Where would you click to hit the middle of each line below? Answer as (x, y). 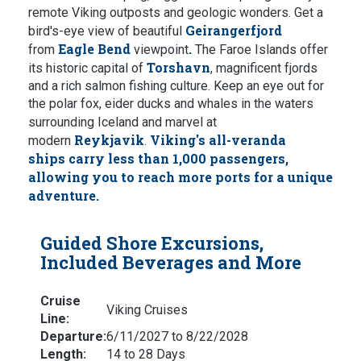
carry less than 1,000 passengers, (178, 158)
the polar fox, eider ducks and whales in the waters (171, 104)
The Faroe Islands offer (260, 50)
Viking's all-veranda (218, 140)
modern (51, 141)
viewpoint (161, 50)
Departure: (73, 336)
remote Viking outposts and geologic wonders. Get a (176, 12)
